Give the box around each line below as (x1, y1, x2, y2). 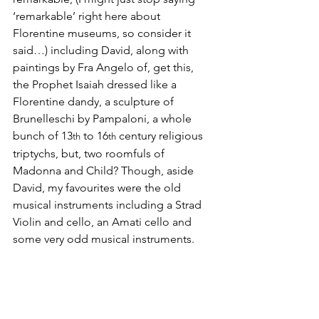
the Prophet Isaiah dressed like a (13, 78, 179, 92)
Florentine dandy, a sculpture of (13, 95, 177, 109)
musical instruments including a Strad (13, 198, 204, 212)
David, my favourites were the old (13, 181, 184, 195)
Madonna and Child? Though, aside (13, 164, 197, 178)
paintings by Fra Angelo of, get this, (13, 61, 197, 75)
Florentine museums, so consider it (13, 26, 194, 41)
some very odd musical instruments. (13, 232, 194, 246)
